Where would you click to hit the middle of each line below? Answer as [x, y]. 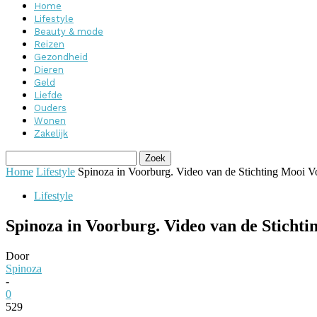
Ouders [50, 108]
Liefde [48, 95]
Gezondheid [61, 57]
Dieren [49, 70]
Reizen [49, 44]
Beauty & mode [69, 31]
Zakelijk [51, 133]
